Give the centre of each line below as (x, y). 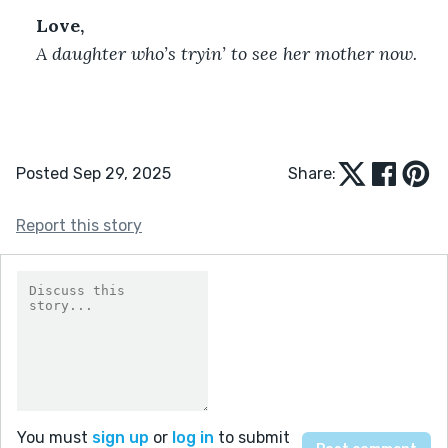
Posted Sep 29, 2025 (93, 173)
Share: (312, 173)
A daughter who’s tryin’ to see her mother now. (226, 53)
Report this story (79, 225)
